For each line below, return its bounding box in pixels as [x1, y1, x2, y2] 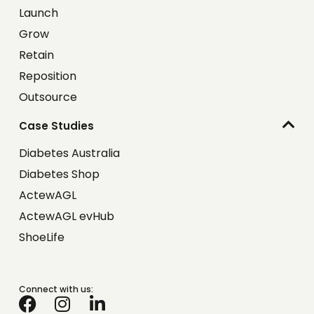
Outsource [18, 89, 77, 106]
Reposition [18, 68, 76, 85]
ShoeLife [18, 228, 64, 245]
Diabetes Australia [18, 144, 120, 161]
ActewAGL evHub [18, 207, 114, 224]
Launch [18, 5, 58, 22]
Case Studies [18, 118, 94, 133]
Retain [18, 47, 54, 64]
